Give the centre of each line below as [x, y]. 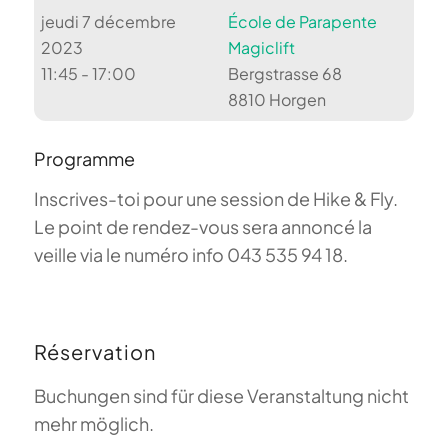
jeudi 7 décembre [109, 22]
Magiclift [261, 48]
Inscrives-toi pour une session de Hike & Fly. [215, 199]
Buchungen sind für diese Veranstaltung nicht [221, 396]
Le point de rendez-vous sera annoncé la [202, 227]
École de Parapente [302, 22]
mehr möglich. [93, 424]
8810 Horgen [276, 100]
